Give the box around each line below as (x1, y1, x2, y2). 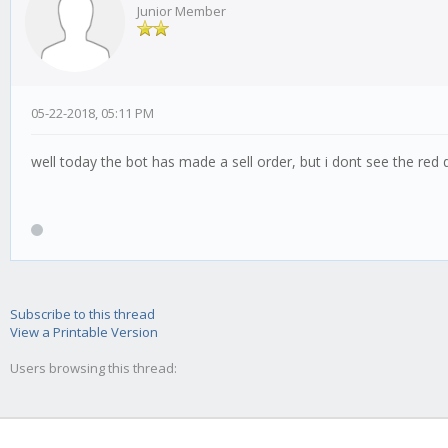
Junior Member (137, 2, 226, 21)
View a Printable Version (10, 323, 158, 341)
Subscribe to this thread (10, 305, 155, 323)
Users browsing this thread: (10, 359, 177, 377)
